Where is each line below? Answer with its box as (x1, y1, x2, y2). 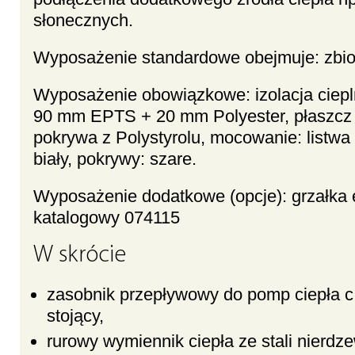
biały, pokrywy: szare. (33, 149, 197, 170)
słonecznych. (33, 10, 133, 31)
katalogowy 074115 (33, 208, 180, 228)
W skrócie (33, 243, 126, 269)
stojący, (47, 306, 109, 326)
